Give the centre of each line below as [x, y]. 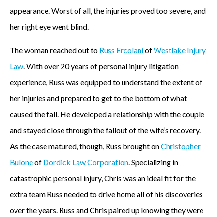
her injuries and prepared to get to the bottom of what [98, 98]
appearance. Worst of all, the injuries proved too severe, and [108, 10]
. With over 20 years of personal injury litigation [101, 66]
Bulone [21, 162]
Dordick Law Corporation [86, 162]
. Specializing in [153, 162]
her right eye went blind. [49, 26]
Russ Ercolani [121, 50]
